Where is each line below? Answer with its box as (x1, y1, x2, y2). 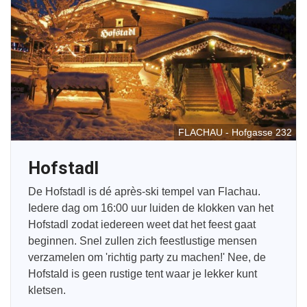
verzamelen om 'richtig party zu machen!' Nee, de (28, 251, 266, 264)
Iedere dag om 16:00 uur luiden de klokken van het (28, 202, 273, 214)
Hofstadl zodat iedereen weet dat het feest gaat (28, 219, 256, 231)
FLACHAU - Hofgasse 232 (178, 127, 292, 138)
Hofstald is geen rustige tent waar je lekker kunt (28, 268, 257, 280)
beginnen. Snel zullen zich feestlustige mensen (28, 235, 257, 247)
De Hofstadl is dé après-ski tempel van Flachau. (28, 186, 260, 198)
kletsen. (28, 284, 66, 297)
